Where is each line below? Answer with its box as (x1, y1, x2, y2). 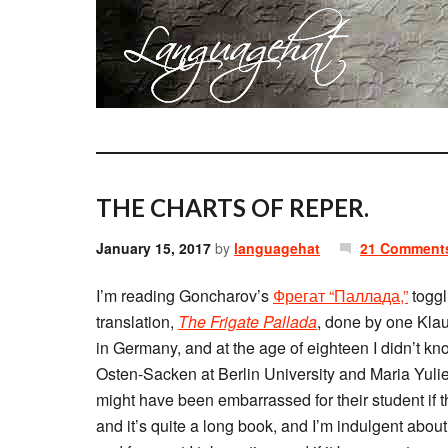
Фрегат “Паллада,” (273, 284, 408, 307)
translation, (96, 310, 178, 333)
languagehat (234, 238, 320, 258)
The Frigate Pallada (178, 310, 317, 333)
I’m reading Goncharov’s (96, 284, 273, 307)
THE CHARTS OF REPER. (96, 193, 369, 222)
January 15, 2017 (96, 238, 211, 258)
